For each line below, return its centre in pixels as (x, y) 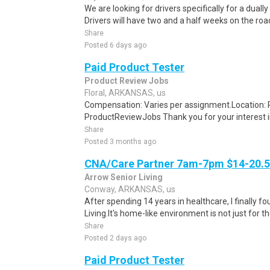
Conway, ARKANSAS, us (130, 189)
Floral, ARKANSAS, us (125, 93)
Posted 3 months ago (120, 142)
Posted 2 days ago (115, 238)
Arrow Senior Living (124, 177)
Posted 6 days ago (115, 45)
